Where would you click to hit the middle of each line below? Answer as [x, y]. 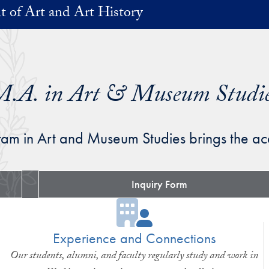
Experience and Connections [134, 238]
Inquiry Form [159, 184]
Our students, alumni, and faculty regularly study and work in [134, 256]
